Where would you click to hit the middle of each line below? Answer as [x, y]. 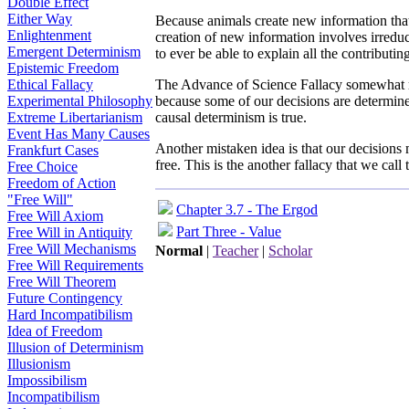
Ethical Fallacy [50, 84]
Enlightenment [49, 35]
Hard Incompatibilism [70, 315]
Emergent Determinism [74, 52]
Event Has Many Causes [79, 134]
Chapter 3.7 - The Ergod [247, 210]
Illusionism [39, 364]
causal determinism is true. [231, 117]
